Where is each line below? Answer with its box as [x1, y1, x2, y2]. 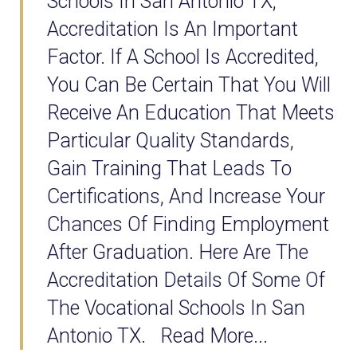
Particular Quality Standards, [47, 129, 294, 153]
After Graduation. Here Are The [47, 241, 308, 265]
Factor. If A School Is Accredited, [47, 45, 319, 69]
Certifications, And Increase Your [47, 185, 325, 209]
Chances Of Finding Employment [47, 213, 329, 237]
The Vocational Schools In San [47, 296, 305, 320]
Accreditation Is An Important [47, 18, 298, 41]
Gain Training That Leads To [47, 157, 292, 181]
